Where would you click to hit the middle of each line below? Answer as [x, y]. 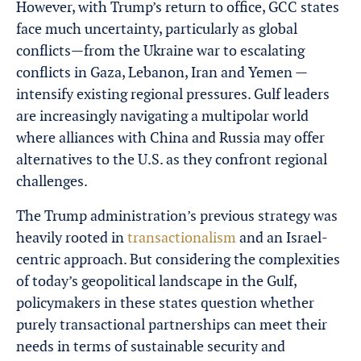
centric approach [70, 259]
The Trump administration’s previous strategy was [177, 216]
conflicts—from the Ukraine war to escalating [160, 50]
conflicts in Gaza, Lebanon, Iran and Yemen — [162, 72]
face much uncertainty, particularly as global [157, 29]
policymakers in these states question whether [165, 303]
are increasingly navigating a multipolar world [162, 116]
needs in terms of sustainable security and [151, 346]
